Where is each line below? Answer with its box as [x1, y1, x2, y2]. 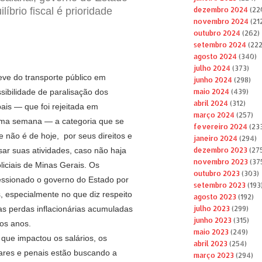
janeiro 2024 [193, 134, 237, 143]
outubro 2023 [193, 169, 240, 178]
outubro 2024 [193, 29, 240, 38]
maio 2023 [193, 227, 229, 237]
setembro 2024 [193, 40, 246, 50]
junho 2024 [193, 75, 232, 85]
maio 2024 [193, 87, 229, 96]
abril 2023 [193, 239, 227, 249]
